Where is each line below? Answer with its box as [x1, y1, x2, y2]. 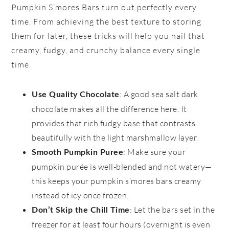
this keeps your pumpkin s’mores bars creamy [32, 176, 201, 187]
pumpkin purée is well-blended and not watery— [32, 162, 212, 172]
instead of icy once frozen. [32, 190, 129, 201]
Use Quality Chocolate [32, 90, 120, 99]
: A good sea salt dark [119, 89, 198, 100]
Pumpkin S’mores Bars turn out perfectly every [11, 2, 197, 13]
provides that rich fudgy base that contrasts [32, 118, 196, 129]
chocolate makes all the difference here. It [32, 104, 187, 114]
